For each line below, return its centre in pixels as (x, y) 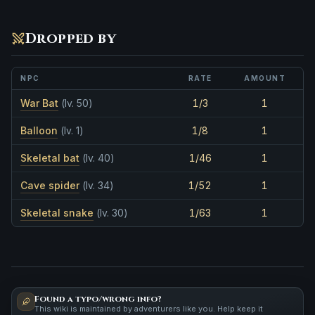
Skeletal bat (50, 157)
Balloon (39, 130)
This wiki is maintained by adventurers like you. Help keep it (149, 308)
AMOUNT (265, 78)
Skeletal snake (57, 212)
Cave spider (50, 185)
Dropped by (71, 38)
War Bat (39, 103)
